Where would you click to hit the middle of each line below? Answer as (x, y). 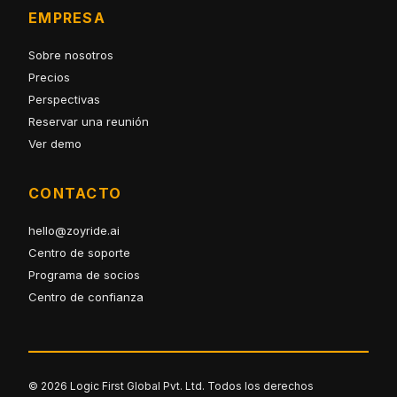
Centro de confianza (86, 297)
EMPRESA (67, 18)
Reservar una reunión (89, 122)
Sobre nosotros (71, 55)
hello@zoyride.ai (74, 231)
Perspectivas (64, 100)
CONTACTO (75, 194)
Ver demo (55, 144)
